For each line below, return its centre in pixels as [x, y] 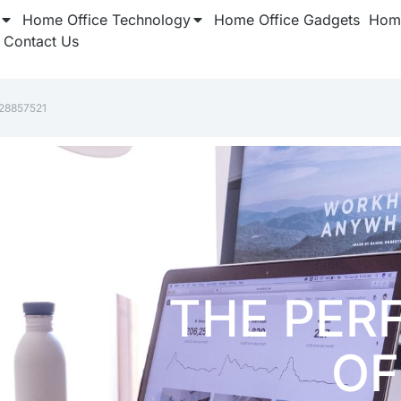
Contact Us [41, 41]
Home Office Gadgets [287, 20]
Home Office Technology [107, 20]
